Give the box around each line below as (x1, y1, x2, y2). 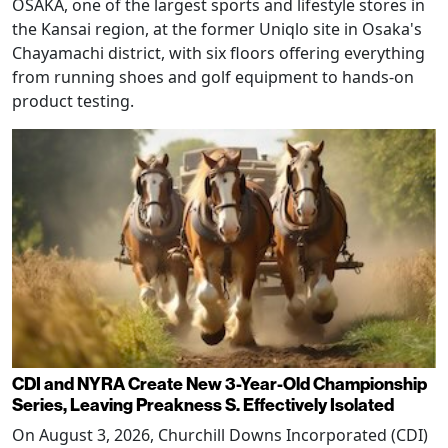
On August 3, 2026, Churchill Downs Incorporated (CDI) (12, 423, 428, 446)
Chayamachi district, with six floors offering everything (12, 42, 425, 65)
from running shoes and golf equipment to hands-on (12, 66, 414, 89)
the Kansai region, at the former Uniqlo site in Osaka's (12, 18, 422, 41)
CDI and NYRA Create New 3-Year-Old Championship (12, 371, 427, 395)
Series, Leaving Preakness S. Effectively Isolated (12, 392, 394, 416)
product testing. (12, 90, 134, 113)
